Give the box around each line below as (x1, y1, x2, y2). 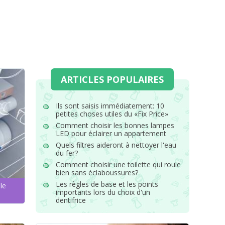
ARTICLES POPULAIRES (61, 73, 164, 85)
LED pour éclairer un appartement (55, 129, 166, 138)
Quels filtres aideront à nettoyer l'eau (55, 140, 176, 150)
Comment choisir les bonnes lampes (55, 121, 174, 130)
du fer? (55, 148, 78, 158)
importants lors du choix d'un (55, 187, 150, 197)
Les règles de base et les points (55, 179, 158, 189)
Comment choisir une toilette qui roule (55, 160, 181, 169)
